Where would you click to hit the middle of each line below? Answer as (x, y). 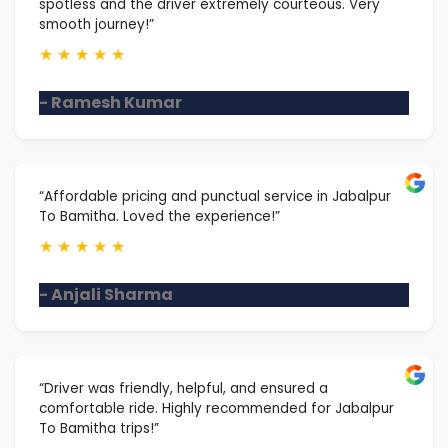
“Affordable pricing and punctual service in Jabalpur (215, 196)
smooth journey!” (96, 24)
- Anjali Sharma (106, 294)
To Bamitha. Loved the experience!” (159, 216)
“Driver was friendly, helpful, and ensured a (183, 388)
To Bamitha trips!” (99, 428)
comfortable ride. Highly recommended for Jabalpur (216, 408)
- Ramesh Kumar (110, 102)
